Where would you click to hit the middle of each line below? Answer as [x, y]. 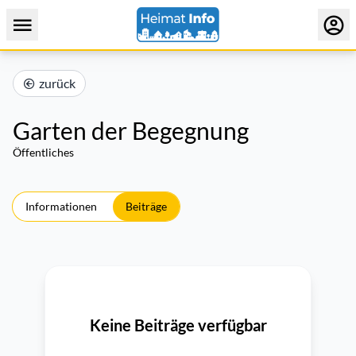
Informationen [61, 206]
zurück [57, 83]
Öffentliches [43, 152]
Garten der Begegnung [131, 130]
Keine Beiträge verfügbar [178, 325]
